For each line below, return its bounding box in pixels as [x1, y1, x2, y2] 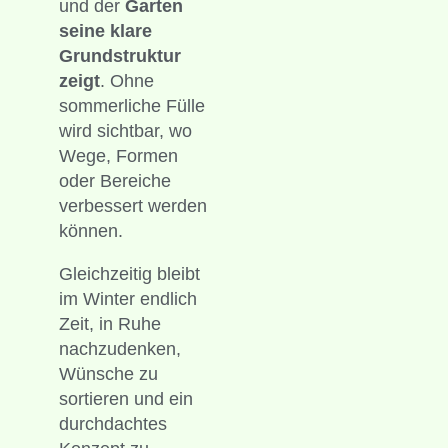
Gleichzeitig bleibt [58, 263, 200, 284]
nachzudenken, [58, 338, 181, 359]
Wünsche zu [58, 363, 158, 384]
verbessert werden [58, 195, 207, 216]
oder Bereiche [58, 170, 171, 191]
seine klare [58, 20, 152, 41]
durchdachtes [58, 413, 167, 434]
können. [58, 220, 123, 241]
